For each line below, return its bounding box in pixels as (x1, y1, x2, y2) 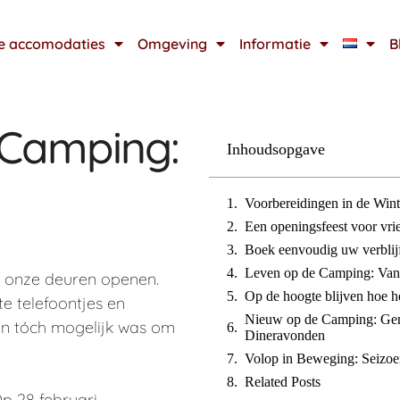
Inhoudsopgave (227, 140, 325, 159)
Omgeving (137, 34, 207, 53)
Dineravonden (245, 328, 325, 344)
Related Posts (245, 374, 321, 390)
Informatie (238, 34, 311, 53)
